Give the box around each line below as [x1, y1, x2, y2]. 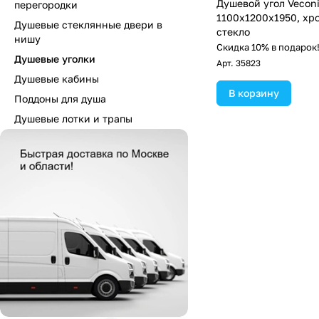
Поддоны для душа [14, 93, 106, 105]
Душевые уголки [14, 53, 95, 65]
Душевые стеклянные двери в [14, 19, 162, 31]
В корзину [229, 87, 279, 99]
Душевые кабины [14, 73, 99, 85]
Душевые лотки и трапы [14, 113, 132, 125]
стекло [216, 26, 250, 38]
